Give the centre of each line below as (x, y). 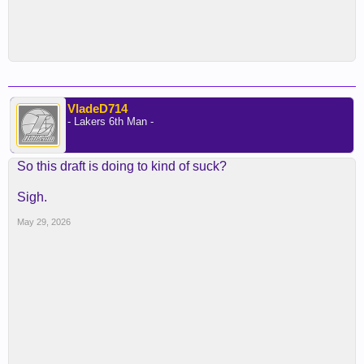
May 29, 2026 (44, 222)
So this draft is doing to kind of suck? (122, 166)
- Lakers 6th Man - (110, 121)
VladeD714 (97, 108)
